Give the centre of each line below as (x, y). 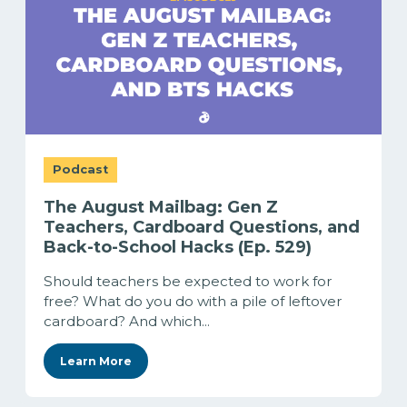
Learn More (96, 362)
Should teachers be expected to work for (188, 282)
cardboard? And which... (127, 322)
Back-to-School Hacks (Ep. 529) (178, 248)
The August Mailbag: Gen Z (161, 208)
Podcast (80, 170)
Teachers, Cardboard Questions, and (202, 228)
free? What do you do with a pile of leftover (193, 302)
